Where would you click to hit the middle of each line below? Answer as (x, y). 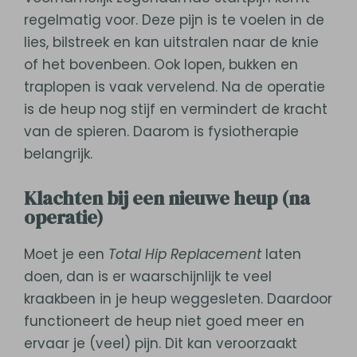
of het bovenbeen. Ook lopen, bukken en (161, 64)
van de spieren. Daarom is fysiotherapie (161, 131)
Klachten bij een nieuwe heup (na (167, 198)
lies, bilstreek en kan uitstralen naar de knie (171, 42)
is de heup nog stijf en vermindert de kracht (176, 109)
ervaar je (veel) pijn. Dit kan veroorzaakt (161, 343)
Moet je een (66, 254)
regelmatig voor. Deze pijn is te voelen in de (174, 20)
